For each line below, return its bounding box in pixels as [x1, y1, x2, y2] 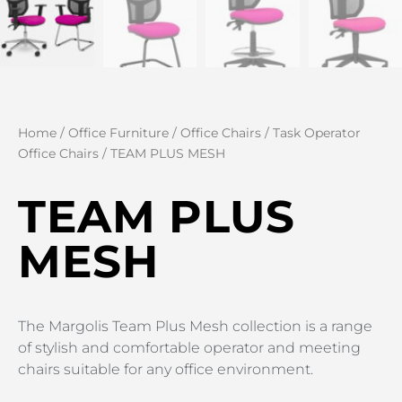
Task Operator [273, 125, 361, 142]
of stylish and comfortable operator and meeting [18, 339, 361, 357]
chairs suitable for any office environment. [18, 361, 313, 379]
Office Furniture [68, 125, 169, 142]
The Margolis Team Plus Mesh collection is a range [18, 318, 372, 336]
